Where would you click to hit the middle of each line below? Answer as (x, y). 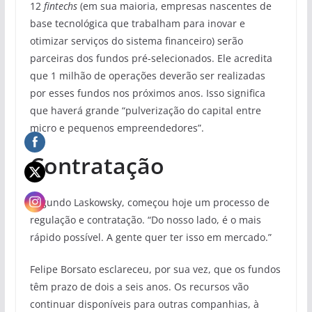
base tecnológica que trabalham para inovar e (137, 23)
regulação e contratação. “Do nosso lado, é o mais (145, 219)
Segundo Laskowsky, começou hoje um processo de (149, 202)
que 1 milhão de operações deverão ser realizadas (147, 75)
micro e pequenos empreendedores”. (117, 127)
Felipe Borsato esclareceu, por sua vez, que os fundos (155, 269)
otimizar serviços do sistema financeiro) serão (136, 40)
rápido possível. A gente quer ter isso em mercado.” (150, 237)
